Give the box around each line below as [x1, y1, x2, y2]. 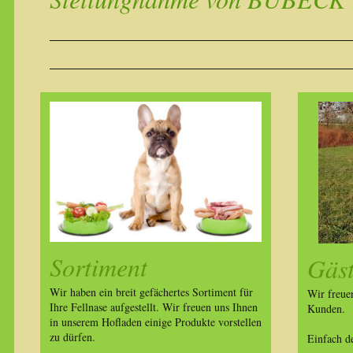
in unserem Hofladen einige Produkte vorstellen [49, 314, 262, 329]
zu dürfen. [49, 329, 95, 344]
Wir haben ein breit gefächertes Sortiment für [49, 284, 253, 299]
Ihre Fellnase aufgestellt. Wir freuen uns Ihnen [49, 299, 258, 314]
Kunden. [307, 301, 345, 316]
